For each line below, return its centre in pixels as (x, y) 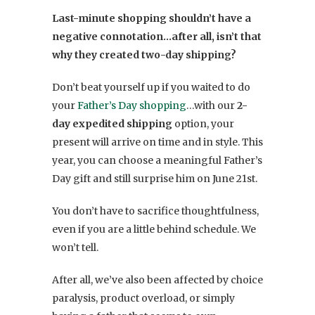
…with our (212, 105)
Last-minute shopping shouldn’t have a (152, 18)
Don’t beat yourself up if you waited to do (151, 87)
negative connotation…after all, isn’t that (157, 36)
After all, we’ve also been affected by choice (157, 279)
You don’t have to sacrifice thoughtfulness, (155, 211)
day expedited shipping (112, 123)
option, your (203, 123)
